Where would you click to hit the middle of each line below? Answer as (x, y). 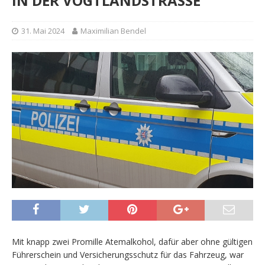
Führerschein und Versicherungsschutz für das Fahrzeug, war (128, 254)
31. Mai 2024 (43, 30)
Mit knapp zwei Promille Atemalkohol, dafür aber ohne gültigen (132, 241)
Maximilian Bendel (113, 30)
